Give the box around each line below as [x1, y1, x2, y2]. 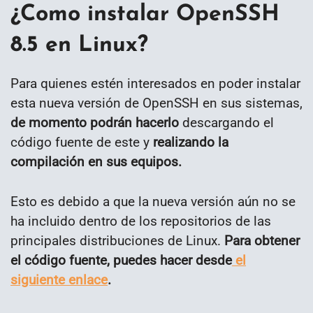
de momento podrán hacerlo [10, 115, 179, 131]
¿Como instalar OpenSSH [10, 3, 279, 27]
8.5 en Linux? [10, 34, 148, 57]
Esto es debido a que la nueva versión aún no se [10, 194, 296, 210]
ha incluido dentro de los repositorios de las [10, 213, 271, 230]
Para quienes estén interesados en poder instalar [10, 75, 300, 92]
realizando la [153, 134, 228, 151]
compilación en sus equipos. [10, 154, 182, 170]
